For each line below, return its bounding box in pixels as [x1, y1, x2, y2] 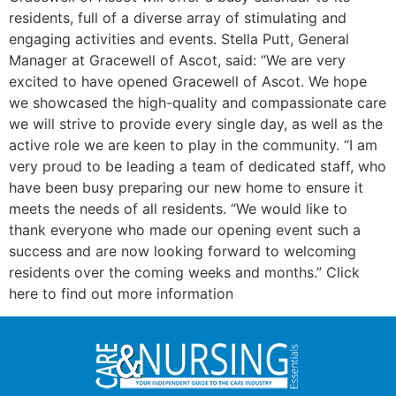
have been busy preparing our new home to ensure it [9, 179, 363, 196]
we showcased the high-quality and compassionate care [9, 94, 386, 111]
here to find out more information [9, 285, 238, 302]
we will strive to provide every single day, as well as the [9, 115, 383, 133]
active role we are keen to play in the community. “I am [9, 136, 377, 154]
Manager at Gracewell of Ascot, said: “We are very [9, 51, 346, 69]
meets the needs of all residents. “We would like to [9, 200, 347, 217]
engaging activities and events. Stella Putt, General [9, 30, 349, 48]
